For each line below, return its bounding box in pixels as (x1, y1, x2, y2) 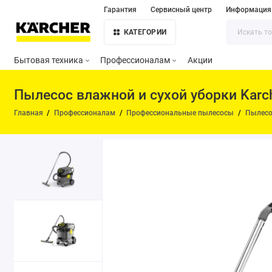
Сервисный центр (150, 5, 212, 14)
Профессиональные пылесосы (126, 109, 234, 118)
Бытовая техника (13, 55, 83, 66)
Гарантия (103, 5, 137, 14)
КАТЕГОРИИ (123, 28, 167, 37)
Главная (13, 109, 43, 118)
